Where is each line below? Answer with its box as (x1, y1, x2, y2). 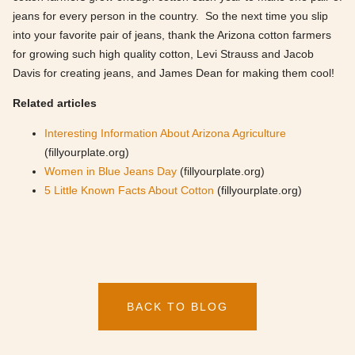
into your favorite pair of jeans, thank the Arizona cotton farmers (13, 29, 331, 41)
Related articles (13, 97, 97, 109)
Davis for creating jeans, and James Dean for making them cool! (13, 67, 334, 79)
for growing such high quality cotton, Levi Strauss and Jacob (13, 48, 314, 60)
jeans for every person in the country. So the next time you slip (13, 10, 328, 22)
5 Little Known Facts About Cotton (44, 184, 214, 197)
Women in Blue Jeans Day (44, 165, 177, 177)
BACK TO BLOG (127, 300, 228, 313)
